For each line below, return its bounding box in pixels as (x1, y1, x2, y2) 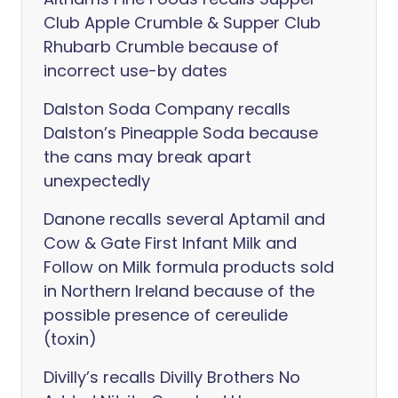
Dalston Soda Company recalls (44, 98, 291, 120)
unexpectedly (44, 170, 150, 192)
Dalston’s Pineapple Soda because (44, 122, 318, 144)
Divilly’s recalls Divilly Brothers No (44, 366, 300, 388)
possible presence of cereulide (44, 304, 288, 326)
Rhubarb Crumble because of (44, 36, 279, 58)
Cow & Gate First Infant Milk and (44, 232, 297, 254)
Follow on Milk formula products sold (44, 256, 334, 278)
